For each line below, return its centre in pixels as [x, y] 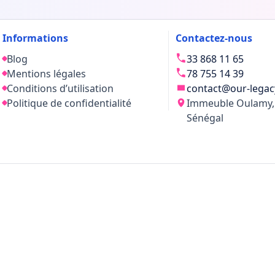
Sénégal [205, 118]
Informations [35, 38]
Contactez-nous [214, 38]
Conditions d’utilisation [60, 88]
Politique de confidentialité [69, 103]
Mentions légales [46, 73]
